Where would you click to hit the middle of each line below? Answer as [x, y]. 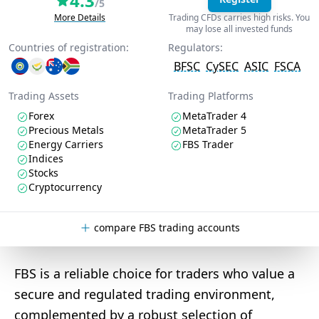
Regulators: [195, 47]
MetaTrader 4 [214, 116]
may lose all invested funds [239, 29]
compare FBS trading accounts [167, 228]
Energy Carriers [66, 144]
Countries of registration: [69, 47]
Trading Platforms [211, 96]
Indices [46, 158]
